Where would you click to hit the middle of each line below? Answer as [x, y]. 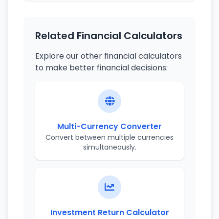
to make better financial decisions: [101, 68]
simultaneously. [109, 147]
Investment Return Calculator [109, 212]
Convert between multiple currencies [109, 137]
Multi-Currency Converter [109, 126]
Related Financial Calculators [109, 36]
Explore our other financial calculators [109, 56]
